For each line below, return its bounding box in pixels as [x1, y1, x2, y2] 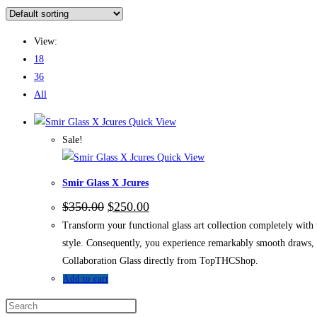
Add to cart [63, 274, 108, 284]
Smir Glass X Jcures [62, 178, 149, 189]
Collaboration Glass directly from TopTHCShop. [62, 255, 258, 267]
